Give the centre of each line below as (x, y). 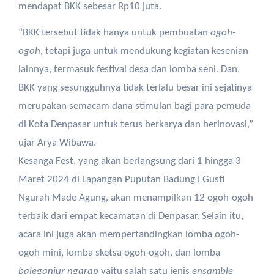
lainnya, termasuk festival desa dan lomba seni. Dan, (129, 69)
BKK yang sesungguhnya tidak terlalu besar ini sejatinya (135, 88)
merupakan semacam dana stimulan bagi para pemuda (134, 106)
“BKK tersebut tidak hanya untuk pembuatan (114, 33)
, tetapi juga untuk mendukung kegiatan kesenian (144, 51)
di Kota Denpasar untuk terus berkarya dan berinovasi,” (135, 124)
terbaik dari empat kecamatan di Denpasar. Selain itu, (131, 216)
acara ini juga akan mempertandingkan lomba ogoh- (128, 235)
